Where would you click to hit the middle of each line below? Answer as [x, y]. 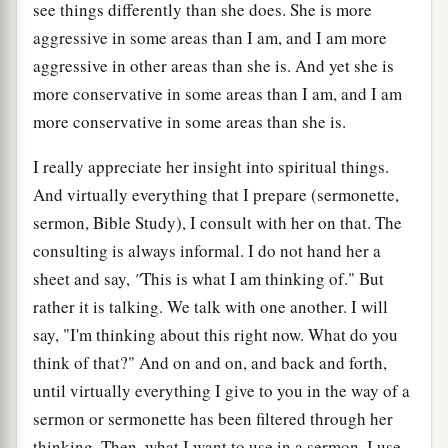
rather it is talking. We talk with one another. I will [210, 306]
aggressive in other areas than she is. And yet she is [213, 65]
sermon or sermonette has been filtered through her [213, 418]
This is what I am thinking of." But [262, 278]
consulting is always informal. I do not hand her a [207, 250]
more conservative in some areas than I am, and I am [217, 93]
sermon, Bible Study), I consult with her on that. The [217, 222]
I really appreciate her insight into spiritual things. [211, 166]
